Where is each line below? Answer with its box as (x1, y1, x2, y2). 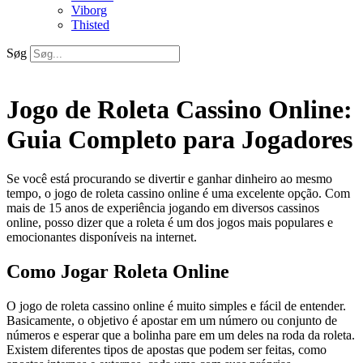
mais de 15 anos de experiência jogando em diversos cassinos (6, 201, 319, 216)
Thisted (71, 18, 109, 32)
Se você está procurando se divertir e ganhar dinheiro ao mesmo (6, 172, 332, 186)
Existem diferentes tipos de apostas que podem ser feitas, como (6, 343, 327, 357)
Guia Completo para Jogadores (6, 124, 352, 154)
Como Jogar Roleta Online (6, 261, 229, 283)
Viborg (71, 3, 107, 18)
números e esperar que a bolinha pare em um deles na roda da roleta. (6, 328, 355, 343)
